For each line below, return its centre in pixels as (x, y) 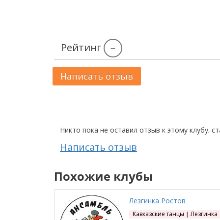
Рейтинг (82, 47)
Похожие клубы (104, 176)
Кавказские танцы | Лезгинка (175, 214)
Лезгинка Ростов (157, 201)
